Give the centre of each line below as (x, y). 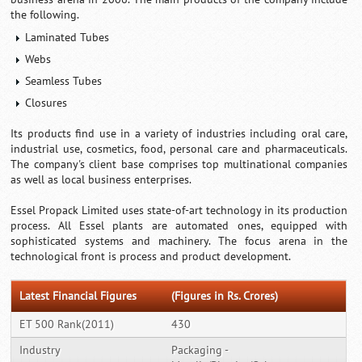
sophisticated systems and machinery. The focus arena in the (179, 241)
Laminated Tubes (67, 37)
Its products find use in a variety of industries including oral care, (179, 133)
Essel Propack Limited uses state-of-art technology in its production (179, 210)
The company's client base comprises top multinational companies (179, 164)
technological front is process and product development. (151, 256)
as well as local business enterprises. (101, 179)
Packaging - (200, 350)
